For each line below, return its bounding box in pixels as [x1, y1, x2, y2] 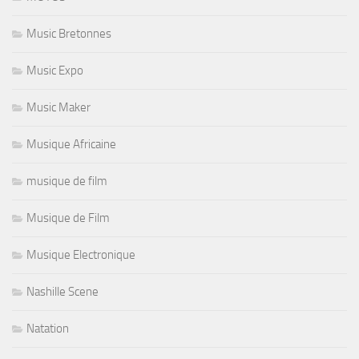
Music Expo [26, 63, 83, 78]
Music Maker [26, 99, 91, 115]
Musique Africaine [26, 136, 116, 151]
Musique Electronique [26, 247, 135, 262]
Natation [26, 321, 69, 336]
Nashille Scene [26, 284, 99, 299]
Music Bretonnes [26, 26, 111, 41]
